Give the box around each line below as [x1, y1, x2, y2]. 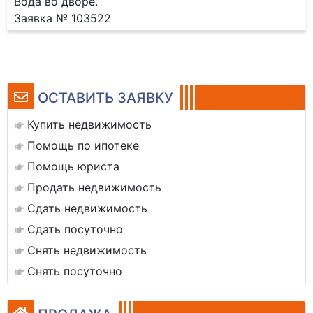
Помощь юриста [27, 159, 119, 173]
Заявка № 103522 [14, 11, 111, 25]
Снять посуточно [27, 264, 122, 278]
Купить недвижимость [27, 117, 152, 131]
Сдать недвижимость [27, 201, 147, 215]
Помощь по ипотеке [27, 138, 139, 152]
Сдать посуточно [27, 222, 123, 236]
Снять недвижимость [27, 243, 147, 257]
